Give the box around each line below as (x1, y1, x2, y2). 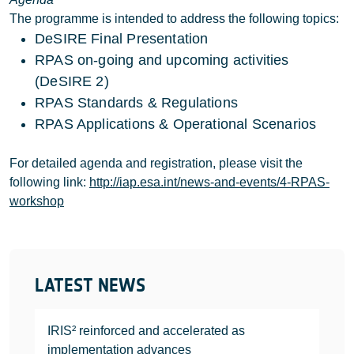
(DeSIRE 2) (35, 73, 109, 89)
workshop (9, 194, 64, 208)
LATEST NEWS (35, 274, 145, 296)
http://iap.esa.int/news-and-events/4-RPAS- (89, 175, 330, 189)
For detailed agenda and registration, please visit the (9, 156, 303, 170)
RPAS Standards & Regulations (35, 95, 239, 111)
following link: (9, 175, 89, 189)
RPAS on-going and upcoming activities (35, 52, 289, 68)
